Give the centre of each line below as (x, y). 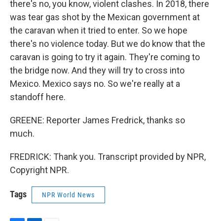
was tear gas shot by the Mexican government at (105, 17)
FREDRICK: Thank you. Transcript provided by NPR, (108, 157)
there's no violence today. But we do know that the (108, 44)
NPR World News (68, 195)
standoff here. (38, 97)
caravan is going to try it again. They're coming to (105, 57)
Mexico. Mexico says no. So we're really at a (95, 84)
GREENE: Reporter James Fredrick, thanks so (97, 120)
